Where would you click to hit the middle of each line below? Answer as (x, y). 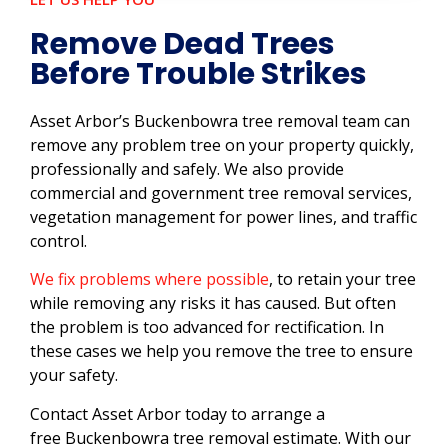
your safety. (74, 375)
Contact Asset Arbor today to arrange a (177, 413)
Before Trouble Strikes (198, 73)
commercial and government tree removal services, (221, 192)
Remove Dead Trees (182, 43)
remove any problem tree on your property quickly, (222, 144)
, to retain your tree (342, 279)
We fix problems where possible (149, 279)
